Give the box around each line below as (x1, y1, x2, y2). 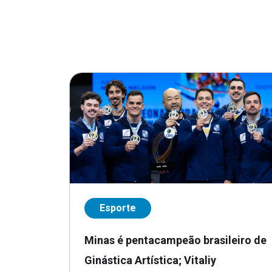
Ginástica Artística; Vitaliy (84, 253, 216, 267)
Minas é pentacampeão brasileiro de (84, 233, 267, 246)
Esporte (100, 202, 136, 214)
